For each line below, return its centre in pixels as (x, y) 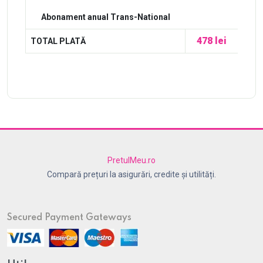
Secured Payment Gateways (69, 218)
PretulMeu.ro (131, 160)
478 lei (212, 41)
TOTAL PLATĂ (58, 41)
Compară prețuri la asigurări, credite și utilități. (131, 174)
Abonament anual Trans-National (105, 17)
